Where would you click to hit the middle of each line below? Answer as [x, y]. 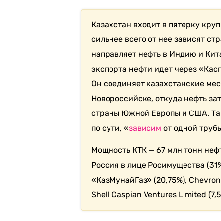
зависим [145, 128]
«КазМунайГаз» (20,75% [137, 180]
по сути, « [110, 128]
